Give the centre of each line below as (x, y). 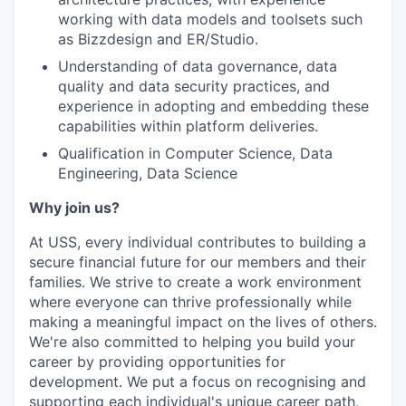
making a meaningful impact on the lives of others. (203, 322)
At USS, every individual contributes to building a (198, 242)
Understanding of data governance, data (198, 66)
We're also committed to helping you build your (192, 342)
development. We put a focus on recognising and (198, 382)
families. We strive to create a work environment (195, 282)
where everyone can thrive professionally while (190, 302)
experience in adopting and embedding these (213, 106)
